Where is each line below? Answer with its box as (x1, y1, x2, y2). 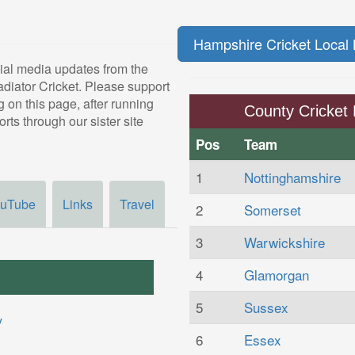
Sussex (244, 296, 288, 317)
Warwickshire (244, 231, 325, 252)
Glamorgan (244, 264, 309, 284)
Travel (120, 195, 155, 214)
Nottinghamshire (244, 166, 341, 187)
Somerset (244, 199, 301, 219)
